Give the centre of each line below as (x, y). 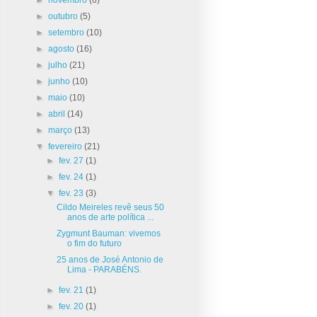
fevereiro (67, 146)
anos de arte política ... (111, 217)
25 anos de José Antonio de (110, 259)
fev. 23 (72, 193)
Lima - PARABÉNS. (105, 269)
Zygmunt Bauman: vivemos (109, 233)
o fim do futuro (95, 243)
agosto (63, 48)
